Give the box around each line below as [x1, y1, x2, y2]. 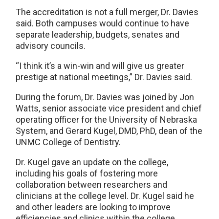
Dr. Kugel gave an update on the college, [16, 156, 168, 167]
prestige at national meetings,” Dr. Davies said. [16, 71, 192, 82]
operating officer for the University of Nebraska [16, 114, 197, 125]
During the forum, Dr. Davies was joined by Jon [16, 91, 194, 102]
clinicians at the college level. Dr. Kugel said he [16, 190, 194, 201]
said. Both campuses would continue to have [16, 18, 189, 28]
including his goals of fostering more [16, 168, 158, 178]
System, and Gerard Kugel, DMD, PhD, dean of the [16, 125, 202, 136]
